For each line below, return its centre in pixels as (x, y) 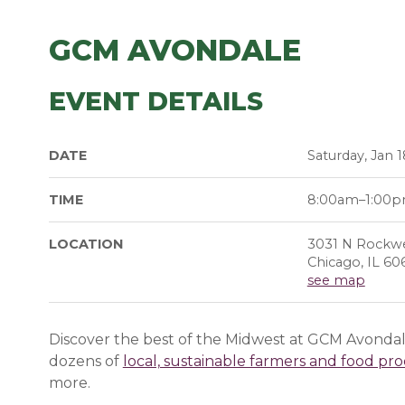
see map (336, 280)
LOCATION (85, 244)
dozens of (84, 361)
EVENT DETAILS (155, 101)
